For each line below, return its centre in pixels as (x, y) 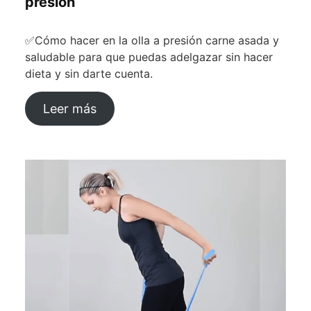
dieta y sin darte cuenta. (89, 74)
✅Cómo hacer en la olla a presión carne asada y (152, 41)
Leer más (69, 109)
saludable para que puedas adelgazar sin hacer (149, 57)
